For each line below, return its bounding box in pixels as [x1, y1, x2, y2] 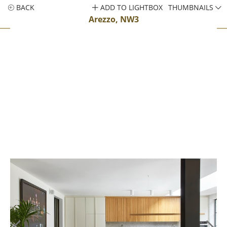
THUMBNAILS [168, 3, 216, 12]
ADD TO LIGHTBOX [98, 3, 163, 12]
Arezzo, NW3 [88, 14, 139, 25]
